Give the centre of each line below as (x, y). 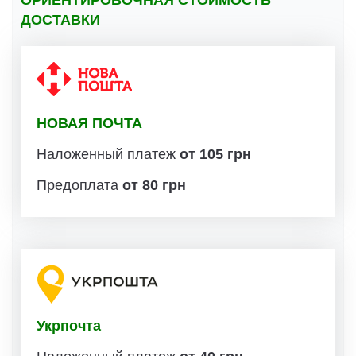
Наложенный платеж (108, 154)
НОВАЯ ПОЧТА (89, 123)
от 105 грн (215, 154)
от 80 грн (154, 185)
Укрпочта (69, 325)
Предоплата (79, 185)
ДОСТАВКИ (60, 19)
